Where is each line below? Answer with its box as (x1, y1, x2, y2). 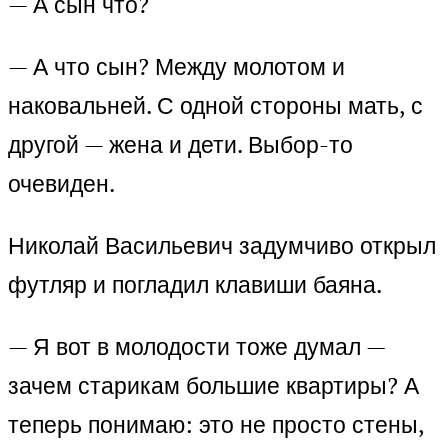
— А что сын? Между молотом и (8, 51, 345, 83)
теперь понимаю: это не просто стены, (8, 409, 424, 441)
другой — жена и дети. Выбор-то (8, 129, 353, 161)
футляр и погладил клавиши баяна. (8, 269, 382, 301)
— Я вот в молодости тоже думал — (8, 331, 385, 363)
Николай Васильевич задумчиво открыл (8, 230, 436, 262)
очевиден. (8, 168, 115, 200)
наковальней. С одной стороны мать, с (8, 90, 423, 122)
